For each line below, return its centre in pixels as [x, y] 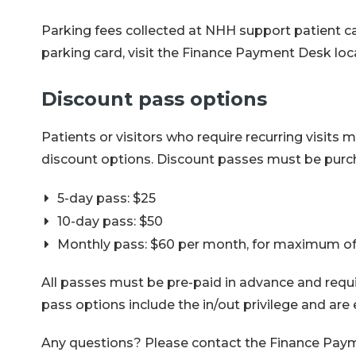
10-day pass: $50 [110, 221]
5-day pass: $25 [106, 198]
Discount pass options [154, 99]
